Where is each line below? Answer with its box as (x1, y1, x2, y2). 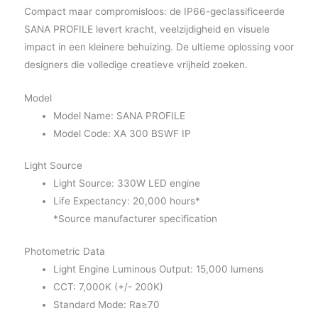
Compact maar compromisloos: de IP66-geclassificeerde (23, 5, 285, 17)
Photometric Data (23, 245, 105, 257)
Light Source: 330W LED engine (53, 177, 200, 190)
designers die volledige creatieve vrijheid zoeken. (23, 58, 248, 70)
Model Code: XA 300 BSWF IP (53, 127, 191, 139)
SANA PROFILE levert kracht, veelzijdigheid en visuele (23, 23, 270, 35)
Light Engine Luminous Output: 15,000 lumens (53, 263, 263, 275)
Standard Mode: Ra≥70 (53, 298, 160, 310)
